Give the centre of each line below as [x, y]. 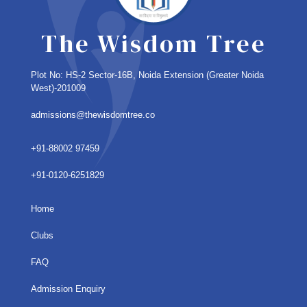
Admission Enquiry [68, 289]
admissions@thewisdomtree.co [93, 115]
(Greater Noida [234, 75]
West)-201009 [58, 88]
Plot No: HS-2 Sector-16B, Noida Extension [117, 75]
